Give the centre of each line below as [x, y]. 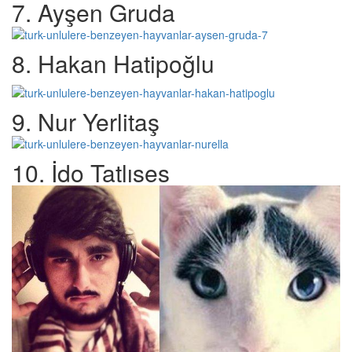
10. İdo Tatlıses [91, 172]
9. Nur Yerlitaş [86, 121]
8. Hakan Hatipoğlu [113, 64]
